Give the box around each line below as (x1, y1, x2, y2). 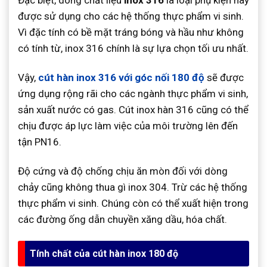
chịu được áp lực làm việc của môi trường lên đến (18, 119, 238, 132)
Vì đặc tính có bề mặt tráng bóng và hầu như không (18, 26, 244, 38)
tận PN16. (18, 135, 61, 148)
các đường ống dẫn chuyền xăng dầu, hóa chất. (18, 213, 227, 226)
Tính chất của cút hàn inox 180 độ (30, 248, 178, 260)
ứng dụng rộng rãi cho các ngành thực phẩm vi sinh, (18, 87, 248, 100)
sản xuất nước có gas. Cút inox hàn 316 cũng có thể (18, 103, 249, 116)
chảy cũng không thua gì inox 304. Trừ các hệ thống (18, 181, 247, 194)
